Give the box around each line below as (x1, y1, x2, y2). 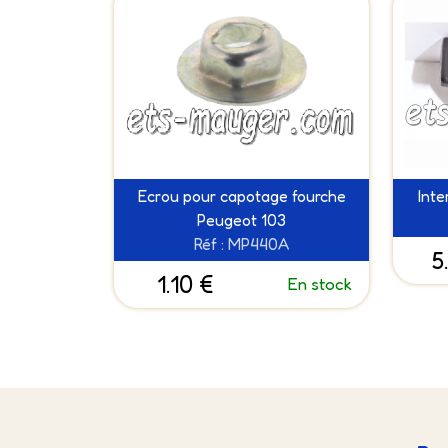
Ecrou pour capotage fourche (137, 186, 346, 207)
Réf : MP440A (194, 234, 289, 255)
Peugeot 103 (197, 210, 286, 231)
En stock (287, 273, 353, 295)
